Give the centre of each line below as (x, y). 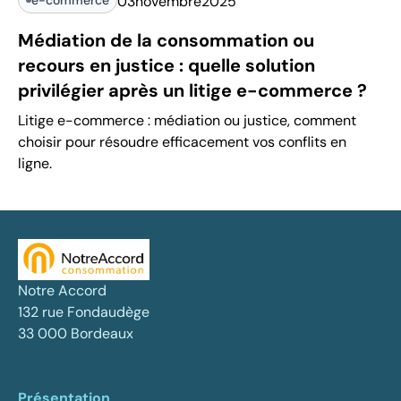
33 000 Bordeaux (76, 333)
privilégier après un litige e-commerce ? (192, 90)
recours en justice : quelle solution (166, 65)
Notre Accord (62, 290)
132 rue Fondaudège (84, 311)
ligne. (35, 163)
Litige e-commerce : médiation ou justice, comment (187, 120)
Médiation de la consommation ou (166, 40)
